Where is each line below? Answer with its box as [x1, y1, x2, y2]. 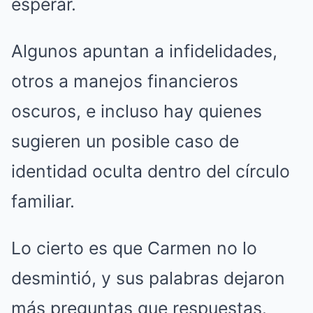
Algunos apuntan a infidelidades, [11, 41, 277, 61]
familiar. [11, 191, 75, 212]
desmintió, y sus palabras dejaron [11, 268, 285, 289]
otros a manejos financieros [11, 71, 238, 92]
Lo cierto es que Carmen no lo [11, 238, 257, 259]
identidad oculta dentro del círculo [11, 161, 290, 182]
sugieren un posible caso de [11, 131, 239, 152]
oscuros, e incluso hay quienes [11, 101, 262, 122]
